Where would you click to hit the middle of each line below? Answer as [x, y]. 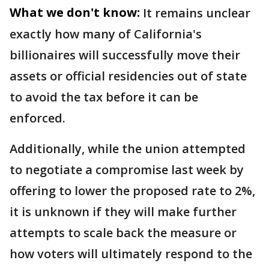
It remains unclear [197, 13]
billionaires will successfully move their [125, 55]
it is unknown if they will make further [123, 212]
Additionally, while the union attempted [128, 149]
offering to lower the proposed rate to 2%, [132, 191]
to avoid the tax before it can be [104, 97]
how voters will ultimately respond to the [131, 254]
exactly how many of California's [106, 34]
